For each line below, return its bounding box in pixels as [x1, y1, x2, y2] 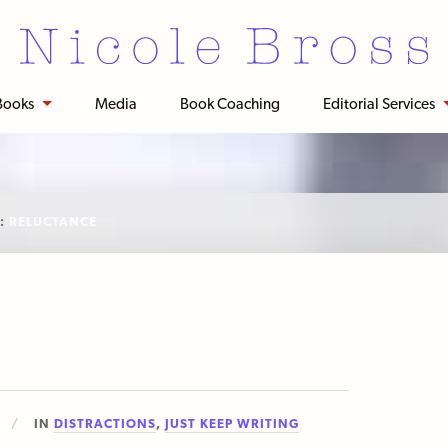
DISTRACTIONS [54, 415, 157, 431]
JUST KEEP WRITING [165, 415, 300, 431]
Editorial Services [322, 93, 435, 113]
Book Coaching [179, 93, 280, 113]
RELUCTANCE [8, 213, 97, 229]
